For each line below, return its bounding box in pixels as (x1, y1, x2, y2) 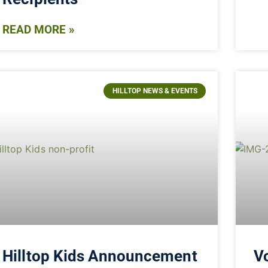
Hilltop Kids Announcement (2, 247, 197, 266)
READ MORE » (2, 22, 75, 36)
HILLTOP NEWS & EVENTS (112, 87, 197, 96)
